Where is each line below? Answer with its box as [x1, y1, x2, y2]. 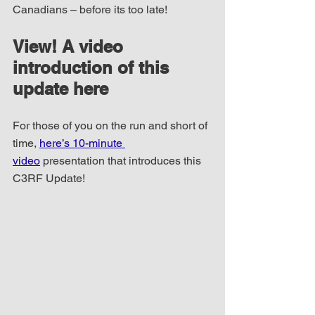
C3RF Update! [13, 171, 85, 185]
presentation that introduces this [40, 153, 204, 167]
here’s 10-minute [39, 136, 125, 150]
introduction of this [13, 57, 174, 77]
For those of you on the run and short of [13, 118, 210, 132]
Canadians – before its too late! [13, 2, 167, 16]
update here [13, 78, 108, 98]
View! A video [13, 36, 128, 56]
